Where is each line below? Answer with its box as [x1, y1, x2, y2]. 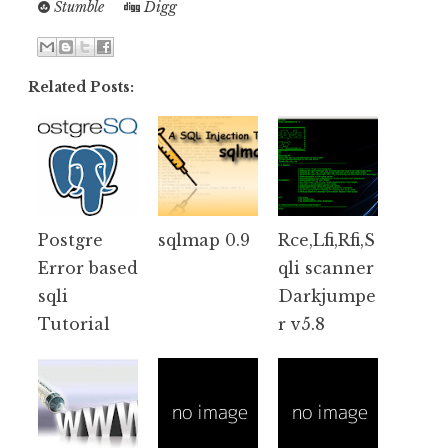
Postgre [38, 229, 103, 250]
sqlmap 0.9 [158, 229, 250, 250]
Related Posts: [28, 77, 134, 96]
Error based [38, 257, 138, 278]
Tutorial [38, 313, 110, 334]
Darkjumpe [278, 285, 376, 306]
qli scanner [278, 257, 374, 278]
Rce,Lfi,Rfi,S [278, 229, 375, 250]
